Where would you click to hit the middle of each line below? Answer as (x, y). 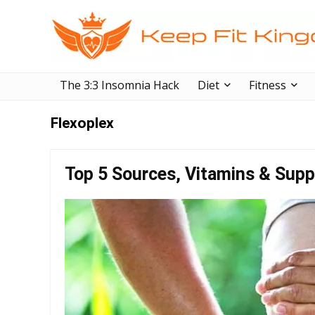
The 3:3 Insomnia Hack (120, 85)
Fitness (268, 85)
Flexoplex (82, 123)
